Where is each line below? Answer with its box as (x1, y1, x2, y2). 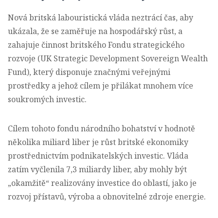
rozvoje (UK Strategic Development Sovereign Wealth (8, 53, 208, 64)
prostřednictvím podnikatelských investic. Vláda (8, 150, 188, 161)
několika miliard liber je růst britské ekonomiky (8, 136, 188, 147)
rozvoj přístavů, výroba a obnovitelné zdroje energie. (8, 191, 206, 202)
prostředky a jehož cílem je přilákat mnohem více (8, 80, 193, 91)
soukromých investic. (8, 93, 87, 105)
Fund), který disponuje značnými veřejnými (8, 66, 170, 77)
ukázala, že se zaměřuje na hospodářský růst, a (8, 25, 182, 36)
